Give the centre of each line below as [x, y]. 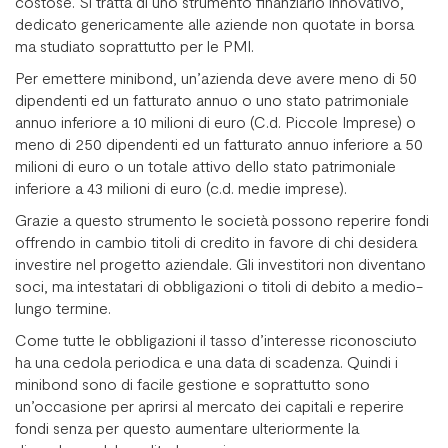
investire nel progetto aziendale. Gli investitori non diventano [220, 263]
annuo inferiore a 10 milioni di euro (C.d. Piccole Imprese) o [215, 121]
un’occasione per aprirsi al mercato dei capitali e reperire [209, 405]
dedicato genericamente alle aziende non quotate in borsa [214, 23]
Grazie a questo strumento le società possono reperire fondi [222, 219]
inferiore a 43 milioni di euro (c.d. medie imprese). [181, 187]
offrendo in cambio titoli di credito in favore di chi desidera [216, 241]
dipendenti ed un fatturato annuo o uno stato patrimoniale [212, 99]
